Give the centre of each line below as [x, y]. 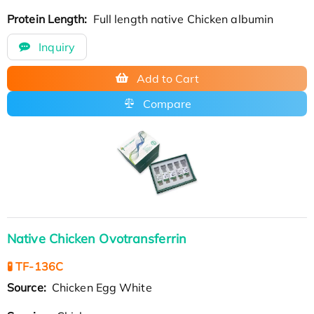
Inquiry [55, 47]
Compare [167, 103]
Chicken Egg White [100, 287]
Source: [28, 287]
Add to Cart [168, 78]
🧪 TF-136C [35, 266]
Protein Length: [49, 19]
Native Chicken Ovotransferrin [97, 238]
